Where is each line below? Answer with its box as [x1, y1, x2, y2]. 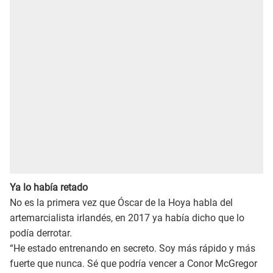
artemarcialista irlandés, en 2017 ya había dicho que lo [10, 212, 244, 224]
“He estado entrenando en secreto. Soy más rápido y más [10, 243, 255, 255]
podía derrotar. [10, 227, 72, 239]
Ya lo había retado [10, 182, 88, 194]
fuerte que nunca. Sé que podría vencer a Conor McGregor [10, 258, 257, 270]
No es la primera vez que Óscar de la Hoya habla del [10, 197, 233, 209]
